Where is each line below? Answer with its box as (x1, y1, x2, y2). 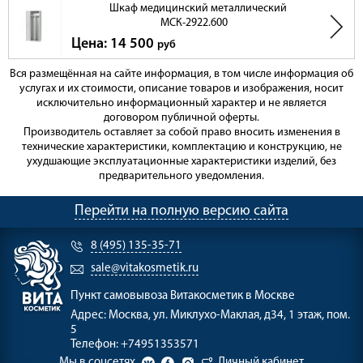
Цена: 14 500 (71, 36, 157, 53)
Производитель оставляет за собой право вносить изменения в (23, 126, 340, 139)
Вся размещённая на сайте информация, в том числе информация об (10, 68, 353, 81)
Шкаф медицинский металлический (109, 2, 287, 15)
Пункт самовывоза (70, 290, 170, 303)
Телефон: (70, 339, 121, 352)
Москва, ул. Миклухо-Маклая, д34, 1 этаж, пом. (109, 310, 350, 322)
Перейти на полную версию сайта (75, 203, 288, 220)
